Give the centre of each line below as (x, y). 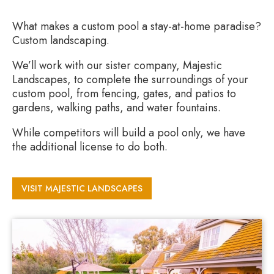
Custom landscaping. (61, 40)
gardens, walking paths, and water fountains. (117, 107)
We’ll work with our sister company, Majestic (117, 65)
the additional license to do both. (90, 146)
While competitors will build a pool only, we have (129, 132)
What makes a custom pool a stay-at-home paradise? (137, 26)
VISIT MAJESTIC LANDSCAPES (82, 188)
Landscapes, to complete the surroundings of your (130, 79)
